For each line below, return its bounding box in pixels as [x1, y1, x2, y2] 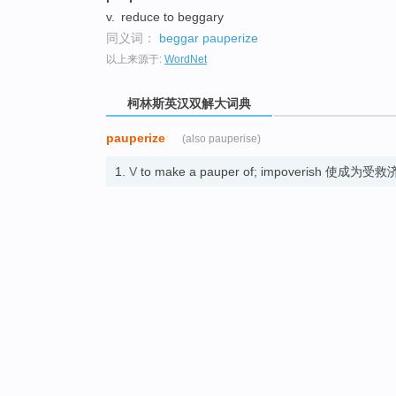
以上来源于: [106, 52, 164, 65]
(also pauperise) [182, 133, 261, 146]
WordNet [164, 52, 207, 65]
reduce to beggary [120, 9, 224, 24]
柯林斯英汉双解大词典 [124, 95, 255, 110]
